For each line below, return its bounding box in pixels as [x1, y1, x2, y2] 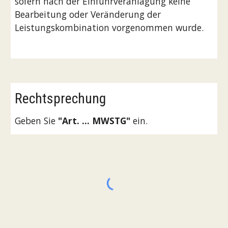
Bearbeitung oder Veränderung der [15, 8, 161, 20]
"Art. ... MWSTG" [58, 115, 131, 127]
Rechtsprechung [15, 90, 106, 107]
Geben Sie [15, 115, 59, 127]
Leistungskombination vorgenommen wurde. [15, 21, 207, 34]
